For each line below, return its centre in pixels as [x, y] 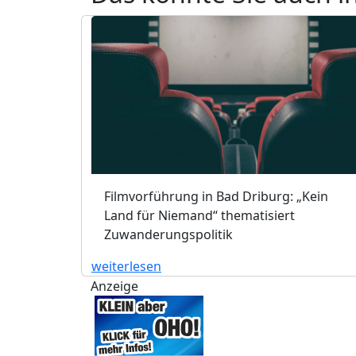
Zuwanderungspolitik [168, 234]
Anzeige [114, 286]
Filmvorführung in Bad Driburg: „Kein [216, 196]
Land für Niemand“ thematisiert [199, 215]
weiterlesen [126, 266]
